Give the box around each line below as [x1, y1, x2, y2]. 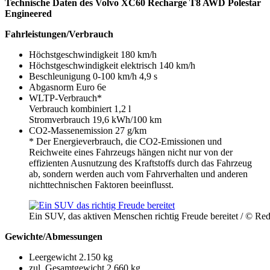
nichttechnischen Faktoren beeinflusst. [29, 179, 174, 190]
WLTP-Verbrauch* [29, 92, 102, 103]
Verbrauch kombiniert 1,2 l [29, 103, 131, 114]
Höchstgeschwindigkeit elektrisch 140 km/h [29, 60, 195, 71]
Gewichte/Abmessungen [5, 231, 102, 242]
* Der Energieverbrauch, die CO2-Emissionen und [29, 136, 222, 146]
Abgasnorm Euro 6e [29, 81, 106, 92]
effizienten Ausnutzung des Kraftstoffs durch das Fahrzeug [29, 157, 252, 168]
